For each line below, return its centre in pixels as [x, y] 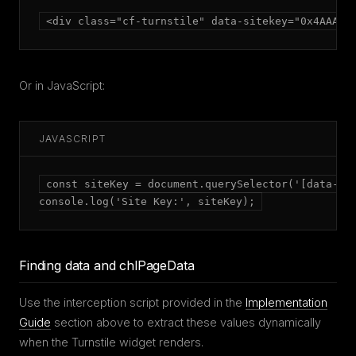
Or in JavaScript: [62, 85]
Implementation [286, 302]
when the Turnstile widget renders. [111, 342]
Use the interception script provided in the [132, 302]
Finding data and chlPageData [107, 265]
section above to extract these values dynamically [186, 322]
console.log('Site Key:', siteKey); [147, 201]
